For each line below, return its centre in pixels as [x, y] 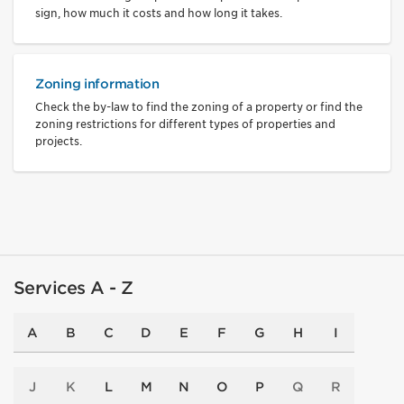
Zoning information [97, 83]
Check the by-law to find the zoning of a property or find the [199, 106]
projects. [59, 141]
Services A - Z [73, 288]
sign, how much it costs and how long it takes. [159, 13]
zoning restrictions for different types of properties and [185, 124]
